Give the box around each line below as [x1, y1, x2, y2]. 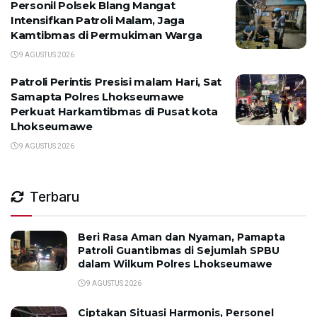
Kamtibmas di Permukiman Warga [11, 28, 202, 42]
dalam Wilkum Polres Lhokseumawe [78, 258, 272, 271]
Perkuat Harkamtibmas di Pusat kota [11, 105, 218, 119]
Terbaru [30, 189, 79, 206]
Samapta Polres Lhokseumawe [11, 90, 185, 104]
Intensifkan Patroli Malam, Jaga [11, 13, 185, 28]
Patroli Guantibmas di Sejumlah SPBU [78, 244, 279, 258]
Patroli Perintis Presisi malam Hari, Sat [11, 75, 221, 89]
